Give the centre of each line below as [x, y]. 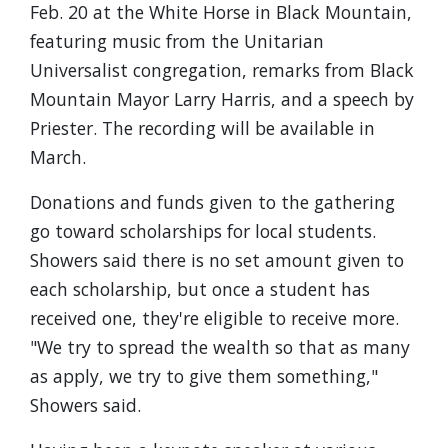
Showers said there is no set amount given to [217, 260]
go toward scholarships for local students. [203, 231]
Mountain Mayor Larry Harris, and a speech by [222, 99]
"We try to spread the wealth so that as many [220, 347]
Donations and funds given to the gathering [212, 202]
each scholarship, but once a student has [200, 289]
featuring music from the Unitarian [177, 41]
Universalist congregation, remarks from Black [222, 70]
